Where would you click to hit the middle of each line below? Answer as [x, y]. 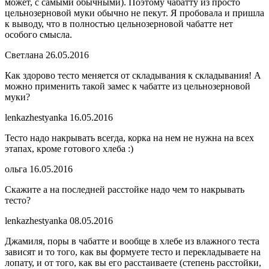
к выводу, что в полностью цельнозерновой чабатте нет [119, 24]
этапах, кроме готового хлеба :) [69, 149]
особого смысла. [38, 35]
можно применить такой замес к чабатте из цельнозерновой [128, 86]
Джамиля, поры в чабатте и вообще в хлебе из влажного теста [132, 241]
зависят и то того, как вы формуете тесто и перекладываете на [133, 252]
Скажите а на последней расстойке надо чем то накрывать [125, 190]
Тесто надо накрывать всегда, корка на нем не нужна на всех [129, 138]
